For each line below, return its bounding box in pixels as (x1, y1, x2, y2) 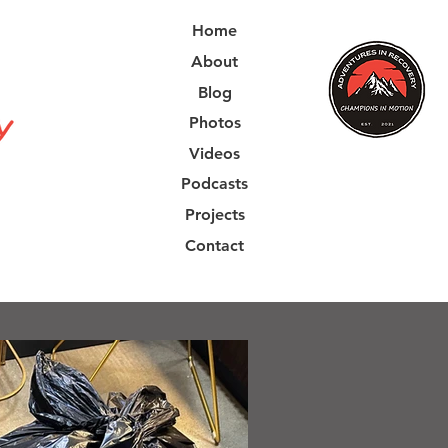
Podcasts (181, 174, 248, 194)
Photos (188, 113, 241, 133)
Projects (184, 205, 245, 225)
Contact (185, 235, 244, 255)
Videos (189, 143, 240, 163)
